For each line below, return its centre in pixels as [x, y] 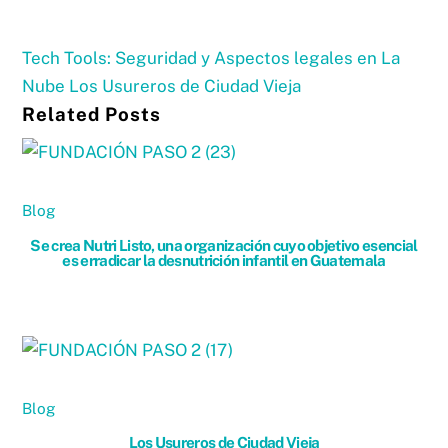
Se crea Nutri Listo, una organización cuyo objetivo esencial [224, 244]
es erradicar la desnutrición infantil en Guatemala [224, 259]
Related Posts [91, 113]
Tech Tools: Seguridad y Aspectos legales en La [211, 57]
